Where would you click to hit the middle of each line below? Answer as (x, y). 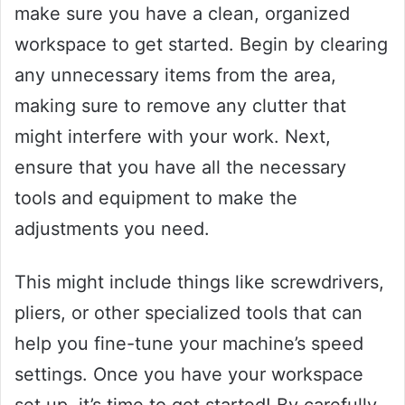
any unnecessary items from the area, (175, 75)
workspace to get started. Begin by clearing (201, 45)
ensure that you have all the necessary (180, 168)
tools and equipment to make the (156, 198)
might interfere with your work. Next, (173, 137)
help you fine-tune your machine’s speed (189, 344)
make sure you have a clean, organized (182, 14)
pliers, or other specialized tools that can (188, 313)
